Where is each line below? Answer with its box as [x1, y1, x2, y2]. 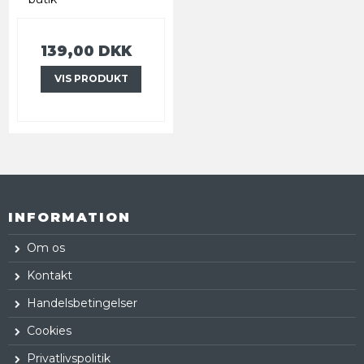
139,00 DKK [41, 42, 132, 60]
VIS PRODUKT [54, 72, 128, 85]
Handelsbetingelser [27, 295, 137, 310]
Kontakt [27, 267, 72, 283]
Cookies [27, 323, 71, 338]
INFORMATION [8, 209, 131, 225]
